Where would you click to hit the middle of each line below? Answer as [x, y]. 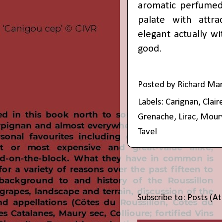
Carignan [182, 102]
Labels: [152, 102]
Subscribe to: [162, 198]
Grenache [156, 117]
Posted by [158, 85]
